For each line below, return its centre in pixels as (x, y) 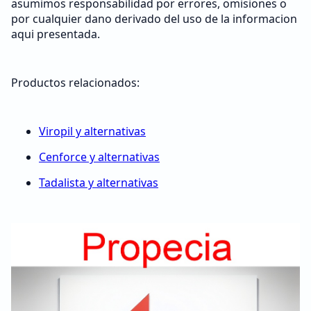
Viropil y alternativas (92, 131)
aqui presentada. (56, 34)
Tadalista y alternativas (99, 183)
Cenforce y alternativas (99, 157)
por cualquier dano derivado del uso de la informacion (154, 19)
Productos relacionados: (75, 83)
